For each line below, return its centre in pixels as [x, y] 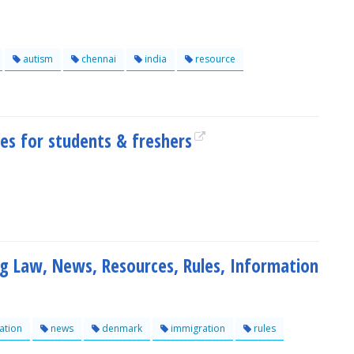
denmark [121, 328]
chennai [98, 59]
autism [37, 59]
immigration [197, 328]
